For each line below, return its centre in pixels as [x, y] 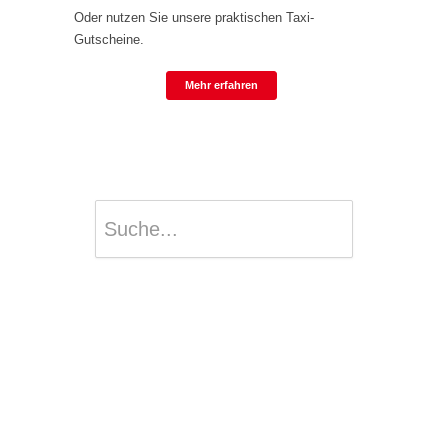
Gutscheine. [109, 40]
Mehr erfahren [221, 85]
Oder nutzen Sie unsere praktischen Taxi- [194, 18]
